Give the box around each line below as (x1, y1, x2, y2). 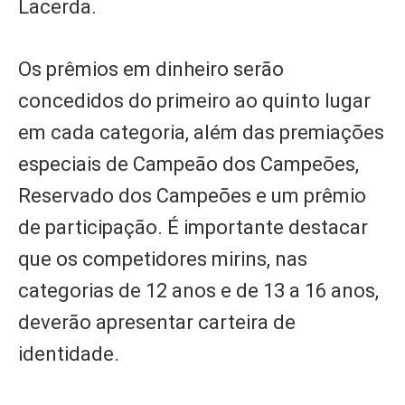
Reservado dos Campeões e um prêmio (18, 184, 366, 207)
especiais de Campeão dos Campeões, (18, 152, 359, 175)
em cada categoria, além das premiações (18, 120, 384, 144)
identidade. (18, 342, 124, 365)
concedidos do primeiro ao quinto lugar (18, 89, 371, 112)
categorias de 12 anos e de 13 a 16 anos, (18, 278, 379, 302)
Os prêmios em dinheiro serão (18, 57, 284, 80)
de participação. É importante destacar (18, 215, 368, 239)
